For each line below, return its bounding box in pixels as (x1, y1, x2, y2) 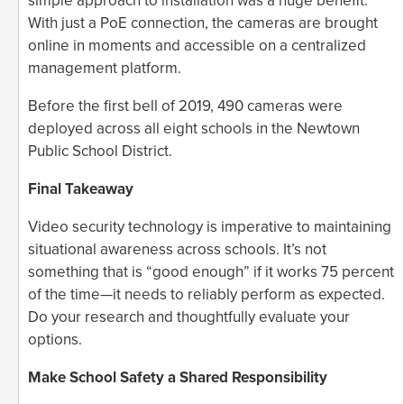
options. (28, 329, 82, 349)
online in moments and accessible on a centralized (28, 35, 366, 55)
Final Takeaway (28, 179, 133, 198)
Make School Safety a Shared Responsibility (28, 367, 327, 387)
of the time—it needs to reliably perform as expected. (28, 284, 385, 304)
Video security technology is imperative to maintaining (28, 216, 391, 236)
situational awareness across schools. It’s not (28, 239, 326, 259)
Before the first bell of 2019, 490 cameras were (28, 96, 343, 115)
